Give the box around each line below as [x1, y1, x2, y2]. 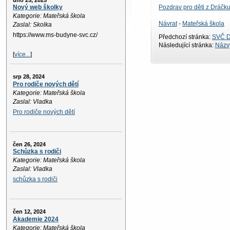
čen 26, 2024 [13, 141, 46, 147]
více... [14, 51, 30, 59]
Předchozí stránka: [158, 33, 212, 41]
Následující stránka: [158, 41, 215, 49]
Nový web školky [13, 4, 63, 11]
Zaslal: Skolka [13, 21, 52, 29]
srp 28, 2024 [13, 73, 45, 80]
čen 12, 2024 [13, 208, 46, 215]
